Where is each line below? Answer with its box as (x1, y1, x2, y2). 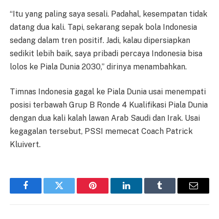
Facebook (24, 188, 59, 197)
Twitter (58, 188, 84, 197)
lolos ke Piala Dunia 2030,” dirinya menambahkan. (10, 62, 187, 71)
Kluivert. (10, 140, 41, 150)
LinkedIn (125, 188, 158, 197)
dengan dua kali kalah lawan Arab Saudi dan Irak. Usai (10, 113, 200, 123)
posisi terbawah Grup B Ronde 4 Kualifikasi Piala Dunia (10, 100, 208, 110)
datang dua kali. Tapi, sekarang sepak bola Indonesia (10, 22, 197, 32)
